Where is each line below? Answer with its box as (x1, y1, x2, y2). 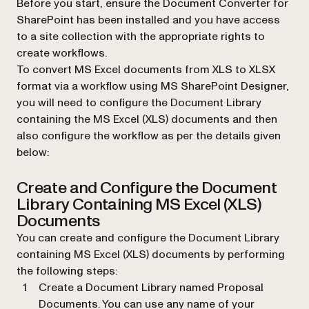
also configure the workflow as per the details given (17, 128, 281, 143)
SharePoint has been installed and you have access (17, 12, 280, 28)
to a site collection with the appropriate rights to (17, 28, 265, 44)
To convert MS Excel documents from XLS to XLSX (17, 61, 275, 77)
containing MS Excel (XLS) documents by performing (17, 246, 285, 262)
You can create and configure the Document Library (17, 230, 279, 246)
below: (17, 144, 49, 160)
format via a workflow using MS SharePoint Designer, (17, 78, 289, 94)
